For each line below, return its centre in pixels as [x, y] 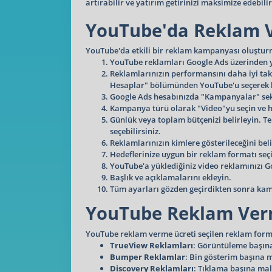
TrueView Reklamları [151, 245]
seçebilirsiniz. [135, 131]
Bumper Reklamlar [148, 257]
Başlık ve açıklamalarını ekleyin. [171, 177]
